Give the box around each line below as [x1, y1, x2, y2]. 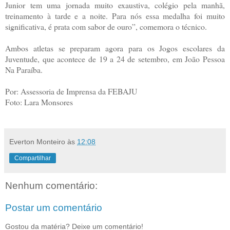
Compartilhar [14, 154, 51, 162]
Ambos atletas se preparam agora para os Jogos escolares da [5, 42, 225, 53]
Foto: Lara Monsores [5, 96, 73, 107]
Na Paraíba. [5, 64, 43, 75]
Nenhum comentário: [5, 180, 98, 191]
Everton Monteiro [9, 137, 65, 146]
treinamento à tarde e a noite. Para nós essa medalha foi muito [5, 10, 225, 21]
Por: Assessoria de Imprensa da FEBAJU [5, 85, 137, 97]
